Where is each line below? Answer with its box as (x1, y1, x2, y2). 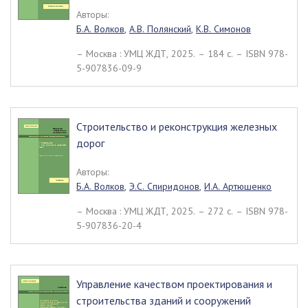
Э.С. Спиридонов (129, 180, 199, 192)
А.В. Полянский (129, 23, 191, 35)
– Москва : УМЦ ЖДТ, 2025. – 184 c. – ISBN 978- (76, 47, 288, 60)
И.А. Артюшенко (204, 180, 272, 192)
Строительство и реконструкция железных (76, 120, 277, 133)
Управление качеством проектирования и (76, 277, 272, 291)
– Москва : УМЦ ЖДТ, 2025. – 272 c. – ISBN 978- (76, 205, 288, 217)
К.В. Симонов (196, 23, 251, 35)
